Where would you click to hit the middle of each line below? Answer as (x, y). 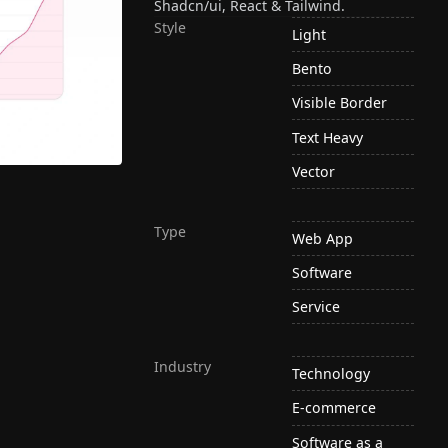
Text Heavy (328, 137)
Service (316, 307)
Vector (314, 171)
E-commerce (334, 408)
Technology (331, 374)
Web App (323, 238)
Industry (183, 367)
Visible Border (340, 103)
